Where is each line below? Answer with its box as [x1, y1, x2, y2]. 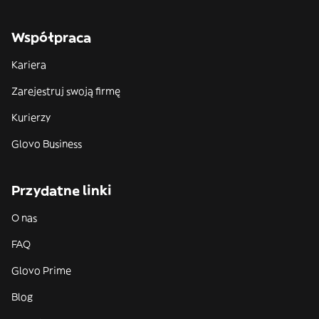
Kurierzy [11, 111, 51, 124]
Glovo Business [11, 137, 82, 150]
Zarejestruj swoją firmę [11, 85, 120, 98]
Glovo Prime [11, 264, 71, 277]
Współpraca [11, 29, 91, 46]
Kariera [11, 58, 46, 71]
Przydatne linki [11, 182, 112, 199]
